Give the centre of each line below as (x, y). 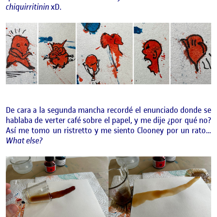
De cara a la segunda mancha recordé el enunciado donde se (108, 110)
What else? (24, 141)
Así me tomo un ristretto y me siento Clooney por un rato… (108, 131)
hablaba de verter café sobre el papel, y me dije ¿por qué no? (108, 120)
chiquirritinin (28, 7)
